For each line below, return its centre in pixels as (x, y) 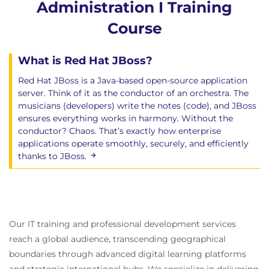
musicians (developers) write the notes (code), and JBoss (137, 106)
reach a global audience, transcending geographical (117, 239)
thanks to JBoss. (53, 156)
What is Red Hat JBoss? (85, 61)
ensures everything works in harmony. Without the (125, 118)
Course (134, 28)
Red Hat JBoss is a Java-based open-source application (133, 80)
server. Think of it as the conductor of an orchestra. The (133, 93)
